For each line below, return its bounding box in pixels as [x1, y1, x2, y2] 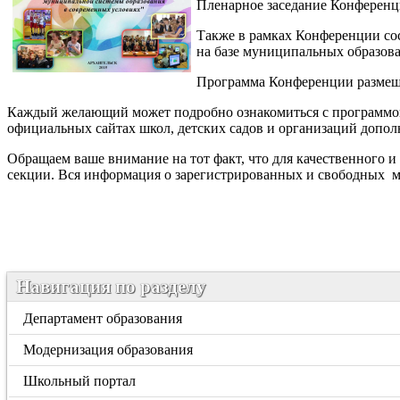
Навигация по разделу [16, 276, 206, 296]
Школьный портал [23, 373, 137, 388]
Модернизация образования [23, 342, 194, 357]
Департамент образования [23, 311, 183, 326]
